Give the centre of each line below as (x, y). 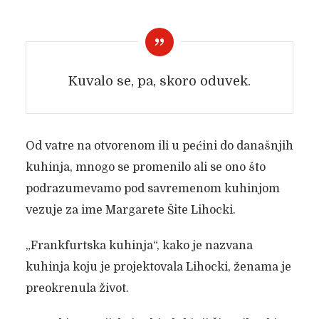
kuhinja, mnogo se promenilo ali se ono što (145, 167)
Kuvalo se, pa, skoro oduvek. (159, 81)
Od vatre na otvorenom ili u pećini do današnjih (159, 146)
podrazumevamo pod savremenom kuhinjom (152, 189)
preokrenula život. (77, 288)
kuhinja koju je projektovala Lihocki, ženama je (158, 267)
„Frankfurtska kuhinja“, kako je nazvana (139, 246)
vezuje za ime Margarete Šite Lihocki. (130, 210)
